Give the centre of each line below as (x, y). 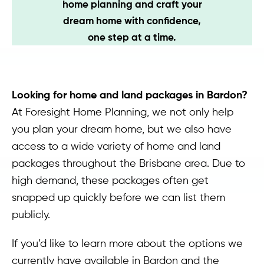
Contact (62, 28)
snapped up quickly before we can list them (118, 197)
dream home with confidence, (132, 20)
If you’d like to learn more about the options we (127, 243)
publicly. (31, 214)
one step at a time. (132, 37)
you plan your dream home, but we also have (122, 129)
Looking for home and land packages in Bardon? (130, 95)
